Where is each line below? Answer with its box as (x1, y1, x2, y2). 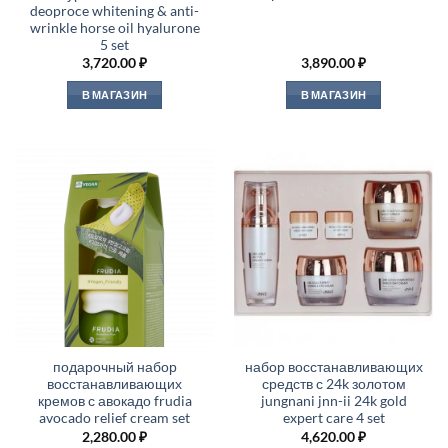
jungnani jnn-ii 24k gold (260, 393, 407, 410)
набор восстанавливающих (244, 359, 423, 376)
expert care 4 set (282, 410, 385, 427)
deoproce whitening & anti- (30, 3, 199, 19)
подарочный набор (52, 359, 177, 376)
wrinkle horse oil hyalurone (29, 20, 200, 36)
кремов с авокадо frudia (37, 393, 192, 410)
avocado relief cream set (39, 410, 190, 427)
